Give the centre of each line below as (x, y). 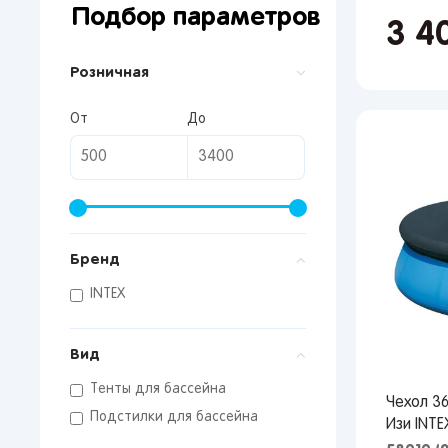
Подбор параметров (196, 18)
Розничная (109, 72)
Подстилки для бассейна (174, 417)
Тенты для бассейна (158, 389)
